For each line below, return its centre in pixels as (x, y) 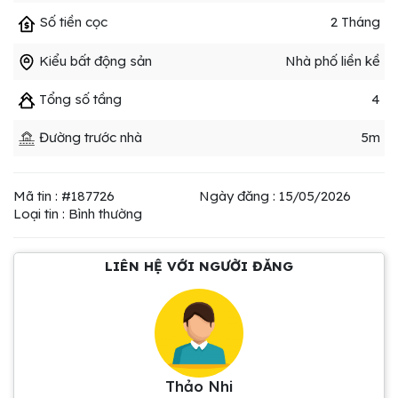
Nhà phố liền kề (333, 60)
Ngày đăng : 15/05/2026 (275, 195)
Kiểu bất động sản (94, 60)
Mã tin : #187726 (64, 195)
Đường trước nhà (89, 137)
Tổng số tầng (79, 99)
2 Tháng (355, 22)
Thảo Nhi (199, 386)
